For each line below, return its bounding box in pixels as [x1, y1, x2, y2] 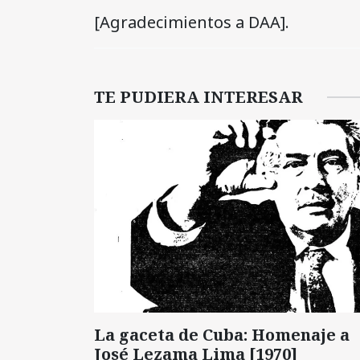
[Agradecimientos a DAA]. [94, 10, 289, 33]
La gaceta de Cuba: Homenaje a [94, 323, 350, 346]
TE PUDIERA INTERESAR [94, 85, 303, 108]
